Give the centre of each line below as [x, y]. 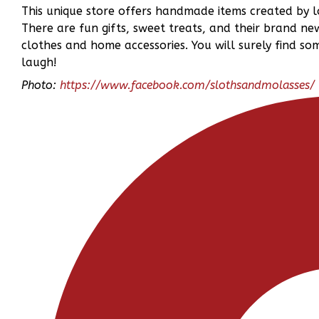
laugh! [39, 62]
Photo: [41, 85]
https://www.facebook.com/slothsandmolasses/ [187, 85]
